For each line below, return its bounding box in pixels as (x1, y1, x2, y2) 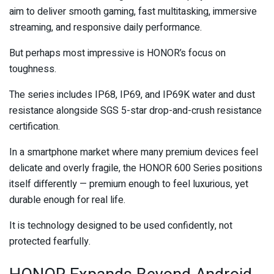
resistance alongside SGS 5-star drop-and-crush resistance (9, 103, 262, 119)
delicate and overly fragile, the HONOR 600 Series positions (9, 161, 262, 176)
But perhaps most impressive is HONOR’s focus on (9, 46, 226, 61)
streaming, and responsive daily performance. (9, 20, 202, 35)
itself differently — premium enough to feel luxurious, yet (9, 177, 248, 192)
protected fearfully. (9, 234, 91, 250)
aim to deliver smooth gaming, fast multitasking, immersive (9, 4, 257, 20)
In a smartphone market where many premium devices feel (9, 145, 258, 160)
